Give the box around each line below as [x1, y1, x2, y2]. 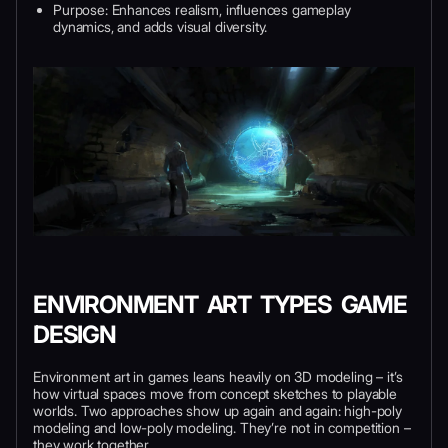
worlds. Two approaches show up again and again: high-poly [33, 401, 402, 419]
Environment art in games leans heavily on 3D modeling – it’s [33, 367, 403, 385]
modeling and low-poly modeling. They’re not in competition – [33, 418, 411, 436]
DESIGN [33, 319, 116, 349]
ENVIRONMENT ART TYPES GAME [33, 289, 407, 319]
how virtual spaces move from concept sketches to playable [33, 384, 397, 402]
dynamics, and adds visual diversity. [53, 17, 268, 35]
